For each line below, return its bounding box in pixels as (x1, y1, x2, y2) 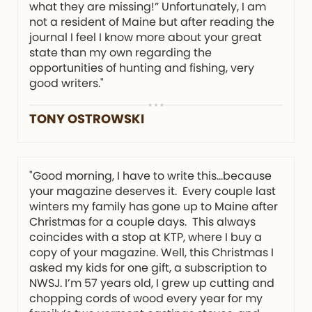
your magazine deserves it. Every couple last (29, 182, 276, 199)
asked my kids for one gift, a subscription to (29, 259, 267, 276)
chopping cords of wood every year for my (29, 290, 263, 306)
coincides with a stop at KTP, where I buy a (29, 228, 262, 245)
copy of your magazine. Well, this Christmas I (29, 244, 274, 260)
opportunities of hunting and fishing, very (29, 59, 254, 76)
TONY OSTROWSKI (29, 109, 144, 127)
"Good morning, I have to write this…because (29, 167, 272, 184)
